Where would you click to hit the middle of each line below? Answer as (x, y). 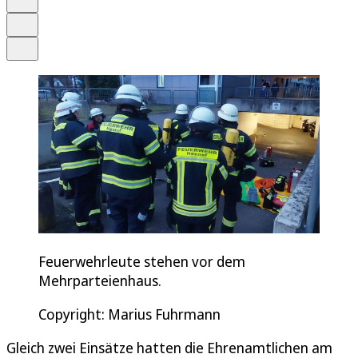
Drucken (40, 20)
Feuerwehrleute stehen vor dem (142, 261)
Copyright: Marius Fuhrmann (129, 314)
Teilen (34, 44)
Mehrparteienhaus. (100, 280)
